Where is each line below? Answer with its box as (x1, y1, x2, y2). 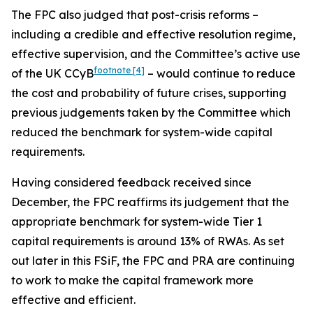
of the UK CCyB (11, 66, 94, 80)
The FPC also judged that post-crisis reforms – (11, 8, 259, 22)
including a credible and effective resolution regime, (11, 27, 296, 41)
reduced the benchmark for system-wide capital (11, 125, 272, 139)
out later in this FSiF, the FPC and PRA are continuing (11, 254, 295, 268)
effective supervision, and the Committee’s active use (11, 47, 300, 61)
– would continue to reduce (145, 66, 296, 80)
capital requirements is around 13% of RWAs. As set (11, 234, 284, 248)
